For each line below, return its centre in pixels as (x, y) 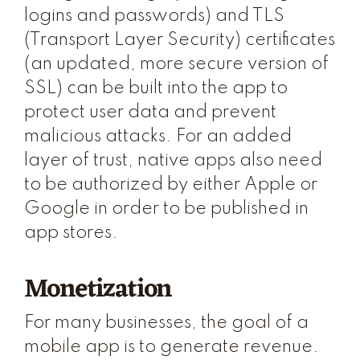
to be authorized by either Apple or (171, 185)
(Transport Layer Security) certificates (180, 40)
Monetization (98, 290)
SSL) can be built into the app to (156, 88)
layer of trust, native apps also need (173, 161)
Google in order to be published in (166, 209)
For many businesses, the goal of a (166, 323)
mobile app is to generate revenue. (172, 347)
